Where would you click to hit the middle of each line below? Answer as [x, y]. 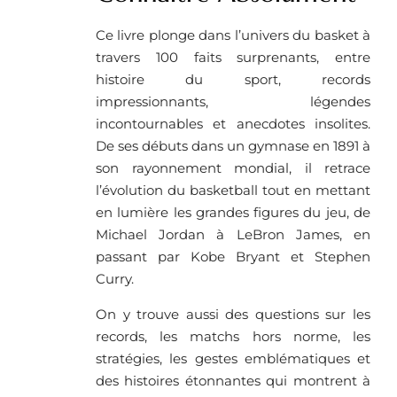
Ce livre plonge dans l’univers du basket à [233, 35]
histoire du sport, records [233, 79]
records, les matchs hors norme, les [233, 336]
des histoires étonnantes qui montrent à [233, 380]
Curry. [115, 278]
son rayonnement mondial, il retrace [233, 167]
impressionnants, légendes [233, 101]
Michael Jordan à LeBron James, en [233, 234]
